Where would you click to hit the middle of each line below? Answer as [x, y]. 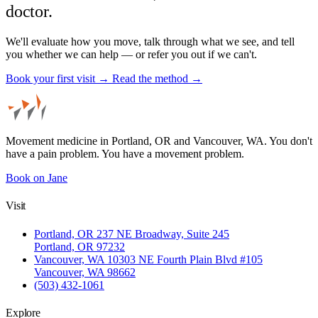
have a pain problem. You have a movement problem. [125, 154]
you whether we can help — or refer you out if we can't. [131, 55]
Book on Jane [37, 178]
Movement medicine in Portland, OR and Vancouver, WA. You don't [159, 141]
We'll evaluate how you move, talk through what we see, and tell [150, 42]
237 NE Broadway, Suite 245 [163, 234]
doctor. [29, 12]
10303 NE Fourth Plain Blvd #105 [185, 259]
